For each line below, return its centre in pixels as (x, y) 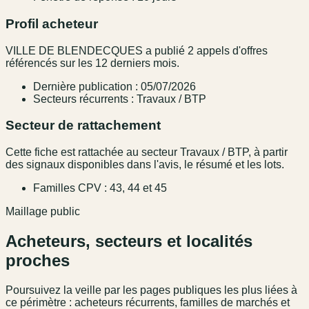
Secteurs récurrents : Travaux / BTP (120, 99)
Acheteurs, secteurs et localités (129, 241)
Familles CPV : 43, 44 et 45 (100, 188)
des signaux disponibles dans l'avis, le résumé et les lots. (145, 165)
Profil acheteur (52, 23)
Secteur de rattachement (83, 126)
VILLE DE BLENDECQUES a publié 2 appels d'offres (137, 50)
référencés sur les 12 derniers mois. (92, 63)
